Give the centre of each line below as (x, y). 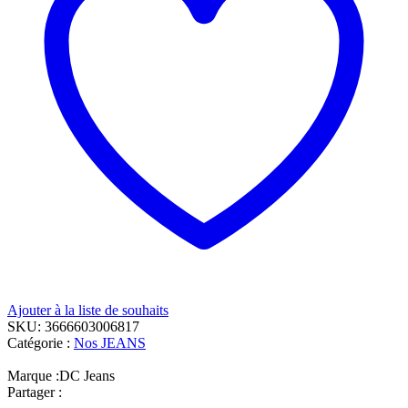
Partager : (35, 392)
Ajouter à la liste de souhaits (88, 310)
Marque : (33, 375)
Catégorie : (41, 342)
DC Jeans (87, 375)
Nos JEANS (110, 342)
